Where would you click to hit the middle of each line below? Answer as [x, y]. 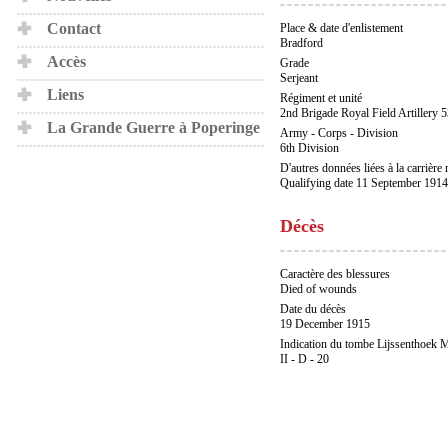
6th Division [309, 148]
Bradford [301, 43]
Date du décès [313, 309]
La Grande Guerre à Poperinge [153, 127]
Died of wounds [318, 289]
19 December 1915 [325, 324]
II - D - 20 [304, 359]
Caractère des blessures [335, 274]
